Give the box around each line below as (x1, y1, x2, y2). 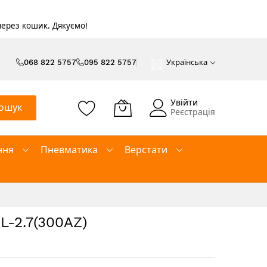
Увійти (170, 98, 198, 107)
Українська (166, 58, 207, 67)
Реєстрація (170, 107, 215, 117)
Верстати (125, 144, 167, 156)
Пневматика (41, 144, 98, 156)
